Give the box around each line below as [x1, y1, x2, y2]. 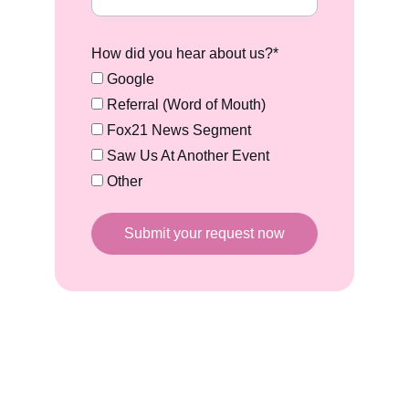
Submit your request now [124, 225, 285, 241]
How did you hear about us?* [91, 46, 278, 61]
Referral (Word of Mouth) [103, 97, 266, 112]
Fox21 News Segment [103, 122, 251, 138]
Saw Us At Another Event [103, 148, 269, 163]
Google [103, 71, 154, 87]
